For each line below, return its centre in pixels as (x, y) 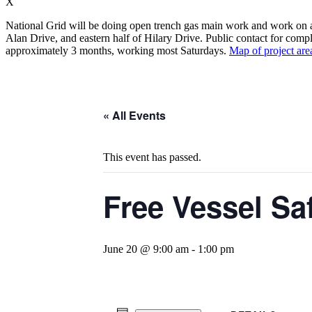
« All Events (134, 115)
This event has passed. (152, 157)
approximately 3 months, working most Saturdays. (117, 50)
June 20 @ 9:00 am (146, 249)
